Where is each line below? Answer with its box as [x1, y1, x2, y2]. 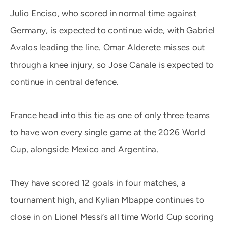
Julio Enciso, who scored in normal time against [10, 8, 197, 18]
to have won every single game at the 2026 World [10, 127, 206, 137]
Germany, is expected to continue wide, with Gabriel [10, 25, 215, 35]
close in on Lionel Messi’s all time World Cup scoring [10, 212, 214, 222]
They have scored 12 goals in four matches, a [10, 178, 186, 188]
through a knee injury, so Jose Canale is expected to [10, 60, 214, 70]
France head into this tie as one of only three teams [10, 110, 210, 120]
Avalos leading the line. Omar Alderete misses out [10, 42, 205, 52]
